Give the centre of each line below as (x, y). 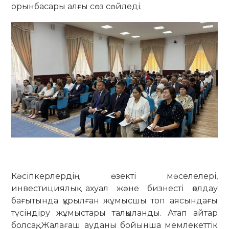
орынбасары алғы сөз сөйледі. (77, 6)
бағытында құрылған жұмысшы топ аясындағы (114, 201)
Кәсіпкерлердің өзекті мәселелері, (114, 176)
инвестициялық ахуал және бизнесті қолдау (114, 189)
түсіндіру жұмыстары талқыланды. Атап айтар (114, 213)
